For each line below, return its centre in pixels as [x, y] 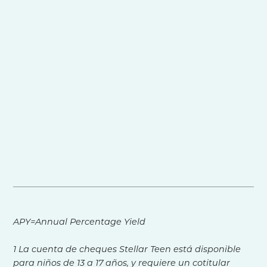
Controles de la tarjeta [133, 46]
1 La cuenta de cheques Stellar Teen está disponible [127, 250]
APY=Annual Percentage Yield [80, 222]
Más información [122, 117]
